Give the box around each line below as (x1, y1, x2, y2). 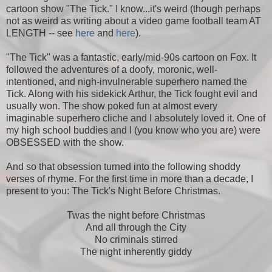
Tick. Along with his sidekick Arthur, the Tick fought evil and (6, 88, 257, 99)
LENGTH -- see (6, 27, 75, 38)
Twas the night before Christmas (67, 209, 205, 220)
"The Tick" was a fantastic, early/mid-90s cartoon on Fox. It (6, 52, 256, 63)
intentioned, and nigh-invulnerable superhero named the (6, 76, 247, 87)
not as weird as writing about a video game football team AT (6, 15, 261, 26)
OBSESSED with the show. (6, 137, 124, 148)
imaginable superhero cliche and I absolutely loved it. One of (6, 112, 265, 123)
